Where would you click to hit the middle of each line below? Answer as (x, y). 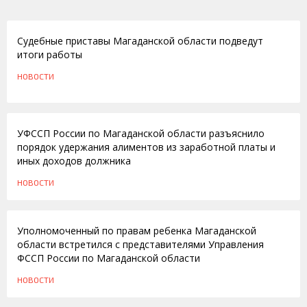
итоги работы (50, 54)
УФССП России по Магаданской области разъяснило (141, 133)
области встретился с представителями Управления (140, 244)
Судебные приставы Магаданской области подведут (140, 41)
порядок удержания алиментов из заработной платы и (146, 147)
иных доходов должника (74, 161)
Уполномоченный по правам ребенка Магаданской (137, 231)
